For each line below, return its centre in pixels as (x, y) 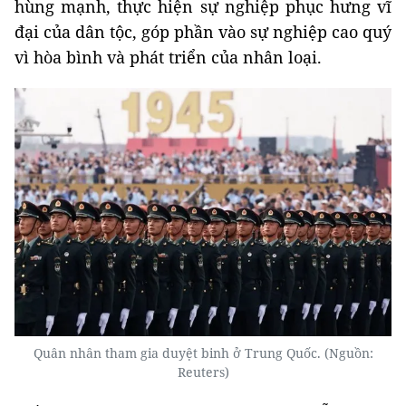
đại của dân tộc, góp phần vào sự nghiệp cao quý (203, 32)
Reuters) (203, 372)
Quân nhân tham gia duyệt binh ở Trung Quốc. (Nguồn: (203, 353)
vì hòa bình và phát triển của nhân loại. (168, 58)
